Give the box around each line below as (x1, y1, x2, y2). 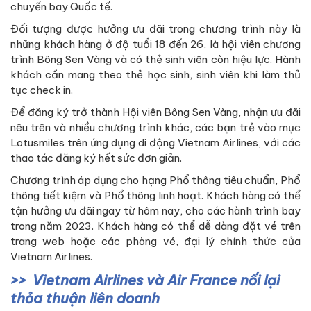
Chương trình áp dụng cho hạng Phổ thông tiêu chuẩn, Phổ (10, 173, 301, 187)
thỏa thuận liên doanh (10, 289, 160, 307)
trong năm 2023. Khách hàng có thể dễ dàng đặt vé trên (10, 219, 301, 233)
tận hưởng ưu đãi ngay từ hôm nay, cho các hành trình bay (10, 203, 301, 217)
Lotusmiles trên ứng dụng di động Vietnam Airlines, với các (10, 135, 301, 149)
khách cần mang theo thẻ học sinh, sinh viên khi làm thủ (10, 67, 301, 81)
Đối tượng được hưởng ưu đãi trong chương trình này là (10, 22, 301, 35)
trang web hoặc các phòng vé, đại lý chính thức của (10, 234, 301, 248)
